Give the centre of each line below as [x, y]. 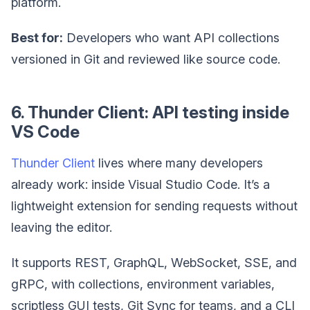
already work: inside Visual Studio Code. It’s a [140, 185]
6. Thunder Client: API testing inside [150, 113]
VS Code [45, 132]
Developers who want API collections [171, 38]
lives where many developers [179, 163]
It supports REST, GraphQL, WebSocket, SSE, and [154, 263]
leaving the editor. [62, 228]
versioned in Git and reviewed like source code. [146, 60]
